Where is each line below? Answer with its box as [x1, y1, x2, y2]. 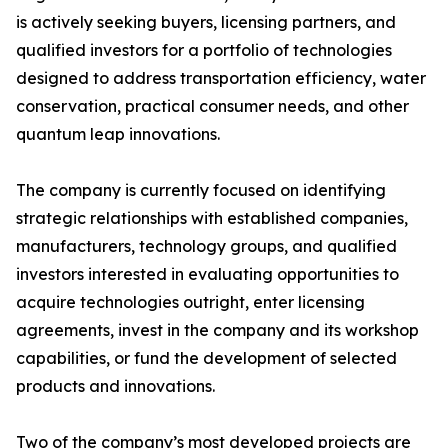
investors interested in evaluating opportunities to [16, 264, 399, 285]
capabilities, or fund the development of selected [16, 348, 397, 369]
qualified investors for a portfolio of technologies [16, 40, 392, 61]
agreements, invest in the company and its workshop [16, 320, 419, 341]
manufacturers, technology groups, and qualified [16, 236, 397, 257]
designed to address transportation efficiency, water [16, 68, 426, 89]
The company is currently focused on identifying [16, 180, 386, 201]
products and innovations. [16, 376, 215, 397]
